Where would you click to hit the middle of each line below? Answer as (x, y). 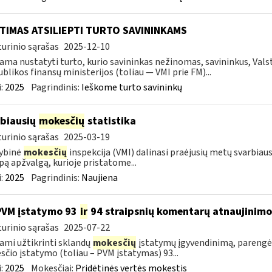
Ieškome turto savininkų (131, 87)
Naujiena (99, 178)
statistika (110, 121)
